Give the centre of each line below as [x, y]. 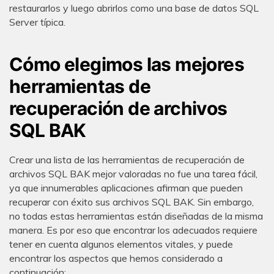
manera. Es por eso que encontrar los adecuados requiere [133, 230]
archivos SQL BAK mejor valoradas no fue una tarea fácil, [133, 174]
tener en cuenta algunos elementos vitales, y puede [121, 244]
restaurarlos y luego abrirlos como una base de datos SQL [134, 8]
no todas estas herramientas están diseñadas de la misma [136, 216]
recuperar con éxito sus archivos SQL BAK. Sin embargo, [131, 202]
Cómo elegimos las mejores [127, 64]
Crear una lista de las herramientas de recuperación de [127, 160]
